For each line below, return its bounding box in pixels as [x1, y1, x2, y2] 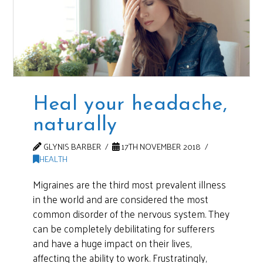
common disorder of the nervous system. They [32, 205, 230, 223]
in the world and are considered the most [32, 190, 208, 208]
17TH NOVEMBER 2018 [120, 138, 201, 154]
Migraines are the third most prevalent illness [32, 176, 226, 194]
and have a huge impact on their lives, [32, 234, 191, 252]
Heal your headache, [32, 94, 228, 115]
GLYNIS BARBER [41, 138, 102, 154]
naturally [32, 114, 117, 136]
